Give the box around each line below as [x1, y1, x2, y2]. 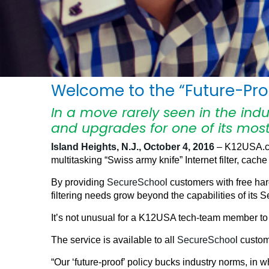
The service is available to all [51, 235, 177, 246]
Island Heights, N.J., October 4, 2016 [51, 142, 214, 153]
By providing [51, 177, 107, 188]
